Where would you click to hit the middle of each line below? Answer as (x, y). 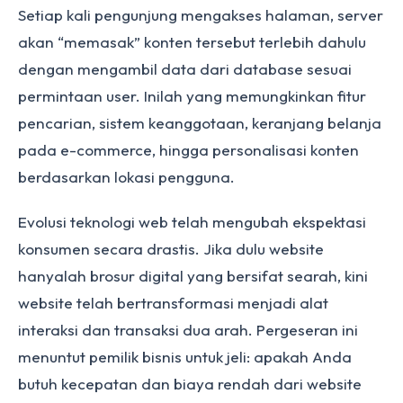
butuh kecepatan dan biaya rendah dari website (190, 384)
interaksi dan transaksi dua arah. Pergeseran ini (188, 330)
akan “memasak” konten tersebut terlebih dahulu (192, 42)
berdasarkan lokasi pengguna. (126, 177)
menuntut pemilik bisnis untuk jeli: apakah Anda (185, 357)
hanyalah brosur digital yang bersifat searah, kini (193, 276)
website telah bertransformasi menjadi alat (173, 303)
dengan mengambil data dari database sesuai (185, 69)
